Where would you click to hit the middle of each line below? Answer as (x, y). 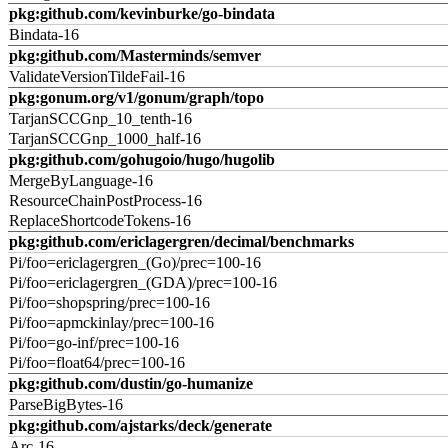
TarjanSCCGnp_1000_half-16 (105, 138)
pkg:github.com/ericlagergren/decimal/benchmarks (181, 241)
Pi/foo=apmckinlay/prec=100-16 (111, 322)
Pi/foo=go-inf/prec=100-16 (94, 342)
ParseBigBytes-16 (66, 404)
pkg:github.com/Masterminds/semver (135, 55)
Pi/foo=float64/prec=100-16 (97, 362)
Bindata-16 (44, 34)
